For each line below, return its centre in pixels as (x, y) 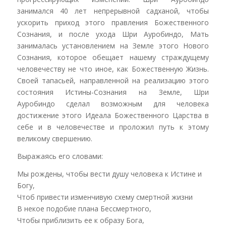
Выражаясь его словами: (60, 156)
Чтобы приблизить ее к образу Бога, (80, 220)
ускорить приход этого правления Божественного (113, 22)
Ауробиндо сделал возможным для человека (113, 103)
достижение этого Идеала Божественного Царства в (113, 115)
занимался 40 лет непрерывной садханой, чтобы (113, 11)
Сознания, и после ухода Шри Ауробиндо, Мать (113, 34)
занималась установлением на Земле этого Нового (113, 45)
